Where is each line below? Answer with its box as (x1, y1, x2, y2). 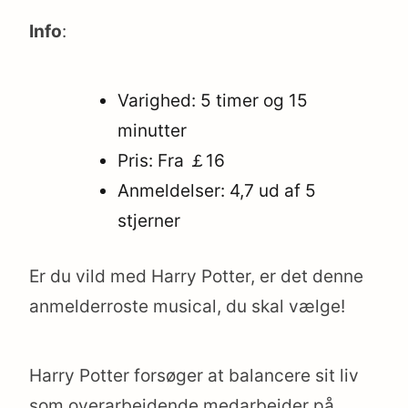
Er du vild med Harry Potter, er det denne (29, 266, 363, 288)
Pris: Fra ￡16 (117, 149, 226, 171)
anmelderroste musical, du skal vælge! (29, 296, 345, 318)
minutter (117, 119, 188, 141)
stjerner (117, 209, 181, 231)
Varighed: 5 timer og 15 (117, 89, 309, 111)
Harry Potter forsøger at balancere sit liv (29, 365, 359, 387)
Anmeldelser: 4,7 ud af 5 (117, 179, 317, 201)
